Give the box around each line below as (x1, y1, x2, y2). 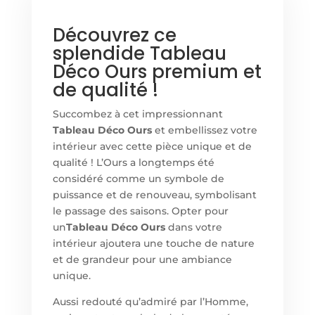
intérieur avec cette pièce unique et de (52, 140, 252, 153)
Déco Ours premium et (52, 59, 262, 85)
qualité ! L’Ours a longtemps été (52, 156, 214, 169)
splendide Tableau (52, 41, 226, 67)
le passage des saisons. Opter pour (52, 205, 229, 218)
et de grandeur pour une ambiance (52, 253, 232, 266)
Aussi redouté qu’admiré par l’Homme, (52, 295, 248, 309)
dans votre (165, 221, 222, 234)
